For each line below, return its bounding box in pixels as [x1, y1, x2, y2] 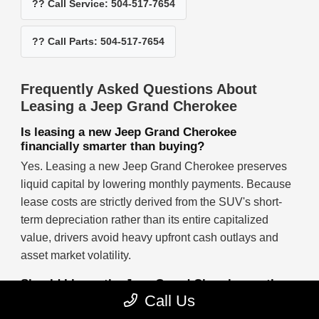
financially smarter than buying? [21, 140, 205, 154]
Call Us [145, 292, 195, 310]
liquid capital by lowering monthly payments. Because [21, 178, 292, 191]
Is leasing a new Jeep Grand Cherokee [21, 125, 237, 140]
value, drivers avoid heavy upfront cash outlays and [21, 231, 279, 244]
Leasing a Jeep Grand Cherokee [21, 98, 238, 115]
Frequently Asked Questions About [21, 81, 258, 98]
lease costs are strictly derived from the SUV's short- [21, 196, 283, 209]
